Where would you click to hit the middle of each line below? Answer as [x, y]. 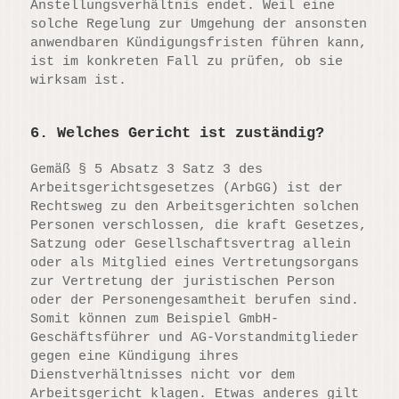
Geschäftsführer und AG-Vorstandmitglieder [195, 338]
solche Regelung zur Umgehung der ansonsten [199, 25]
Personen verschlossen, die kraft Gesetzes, [199, 225]
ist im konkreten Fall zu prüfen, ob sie [187, 62]
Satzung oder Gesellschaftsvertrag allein [191, 244]
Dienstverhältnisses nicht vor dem [163, 375]
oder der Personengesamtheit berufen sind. [195, 300]
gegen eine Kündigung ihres [135, 356]
